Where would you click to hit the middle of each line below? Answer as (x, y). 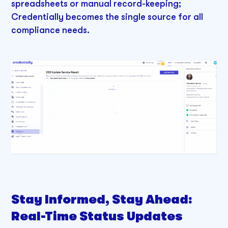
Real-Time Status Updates (97, 217)
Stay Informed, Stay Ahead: (102, 200)
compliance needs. (51, 30)
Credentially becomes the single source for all (107, 17)
